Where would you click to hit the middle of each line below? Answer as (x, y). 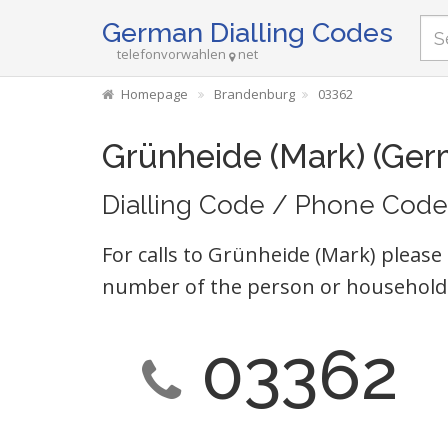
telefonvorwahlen (171, 54)
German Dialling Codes (247, 32)
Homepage (154, 94)
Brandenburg (254, 94)
